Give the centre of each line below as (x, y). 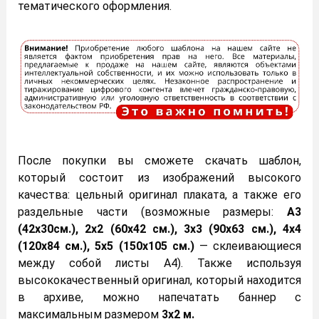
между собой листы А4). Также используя (159, 263)
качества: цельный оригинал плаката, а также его (159, 195)
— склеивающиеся (250, 246)
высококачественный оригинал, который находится (159, 281)
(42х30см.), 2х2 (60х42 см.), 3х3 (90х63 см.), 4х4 (159, 229)
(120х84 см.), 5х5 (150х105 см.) (109, 246)
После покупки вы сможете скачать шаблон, (159, 161)
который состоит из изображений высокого (159, 178)
